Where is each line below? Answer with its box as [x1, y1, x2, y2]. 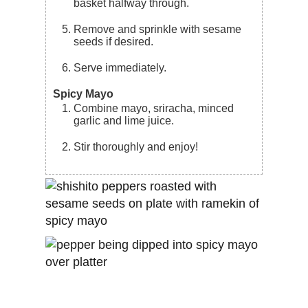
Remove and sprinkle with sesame [74, 23, 82, 35]
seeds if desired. [74, 35, 154, 47]
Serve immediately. [81, 61, 167, 74]
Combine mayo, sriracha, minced [74, 102, 82, 114]
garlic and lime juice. [74, 114, 175, 126]
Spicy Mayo [53, 87, 114, 100]
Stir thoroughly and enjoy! [81, 140, 199, 153]
